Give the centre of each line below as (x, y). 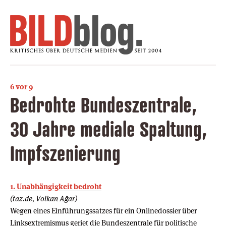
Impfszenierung (65, 153)
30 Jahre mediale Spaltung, (108, 129)
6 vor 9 (21, 86)
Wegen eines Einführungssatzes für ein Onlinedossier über (103, 210)
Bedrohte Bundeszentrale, (103, 104)
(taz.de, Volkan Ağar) (44, 198)
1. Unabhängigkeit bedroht (56, 186)
